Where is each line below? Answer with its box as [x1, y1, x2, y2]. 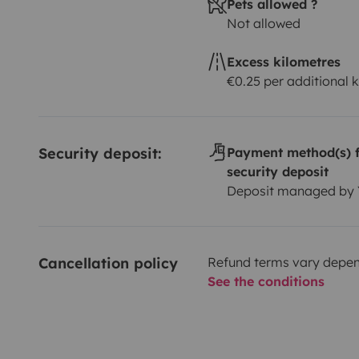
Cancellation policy [38, 253, 178, 272]
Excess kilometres [226, 53, 341, 70]
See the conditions [207, 272, 325, 289]
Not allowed [226, 14, 301, 31]
